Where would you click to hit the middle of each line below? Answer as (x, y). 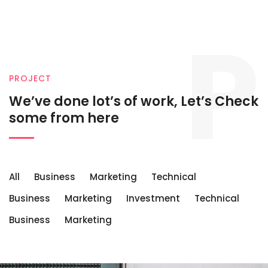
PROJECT (30, 79)
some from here (64, 118)
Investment (153, 199)
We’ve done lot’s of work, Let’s (112, 102)
